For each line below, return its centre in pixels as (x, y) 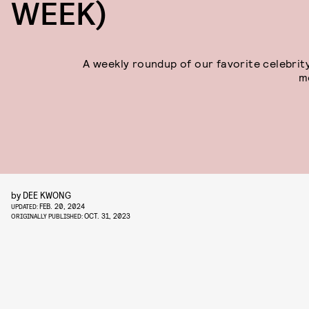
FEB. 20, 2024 (62, 206)
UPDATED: (25, 206)
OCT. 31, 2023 (107, 216)
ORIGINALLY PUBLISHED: (48, 216)
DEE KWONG (47, 195)
